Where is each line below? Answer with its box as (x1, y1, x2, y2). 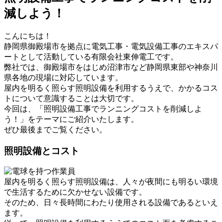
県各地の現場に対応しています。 (4, 73, 123, 82)
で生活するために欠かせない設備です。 (4, 188, 147, 197)
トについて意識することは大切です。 (4, 94, 139, 103)
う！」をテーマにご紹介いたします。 (4, 114, 139, 123)
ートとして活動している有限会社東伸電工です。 (4, 52, 178, 61)
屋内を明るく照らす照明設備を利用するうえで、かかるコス (4, 83, 218, 92)
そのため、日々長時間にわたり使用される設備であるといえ (4, 198, 218, 207)
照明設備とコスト (4, 145, 79, 156)
